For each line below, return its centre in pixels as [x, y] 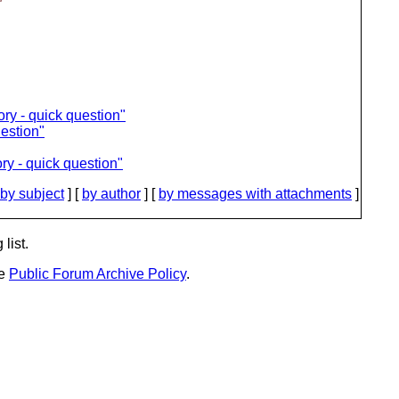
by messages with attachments [255, 194]
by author [111, 194]
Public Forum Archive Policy [98, 274]
